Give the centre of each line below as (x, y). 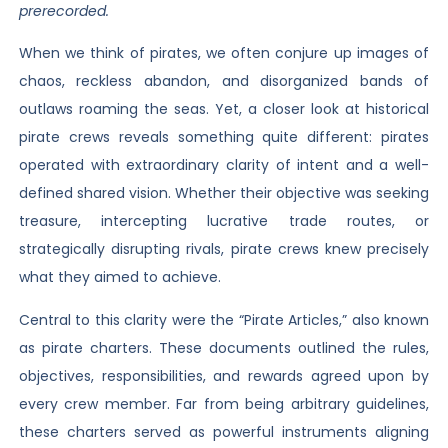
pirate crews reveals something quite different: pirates (224, 137)
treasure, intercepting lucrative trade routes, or (224, 221)
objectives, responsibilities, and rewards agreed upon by (224, 375)
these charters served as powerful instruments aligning (224, 431)
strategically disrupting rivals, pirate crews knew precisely (224, 249)
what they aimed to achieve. (119, 277)
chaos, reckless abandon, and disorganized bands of (224, 81)
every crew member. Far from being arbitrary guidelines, (224, 403)
